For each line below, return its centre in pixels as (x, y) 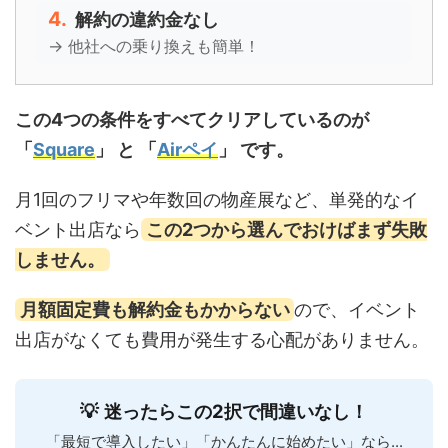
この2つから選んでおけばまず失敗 (286, 229)
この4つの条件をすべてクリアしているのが (192, 119)
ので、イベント (357, 309)
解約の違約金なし (147, 19)
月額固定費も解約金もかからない (154, 309)
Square (64, 149)
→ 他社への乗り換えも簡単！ (154, 45)
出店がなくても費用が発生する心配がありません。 (222, 339)
